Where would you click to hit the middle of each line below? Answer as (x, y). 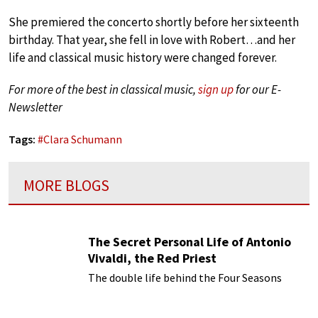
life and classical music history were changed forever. (143, 57)
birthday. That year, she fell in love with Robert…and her (152, 39)
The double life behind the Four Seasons (185, 278)
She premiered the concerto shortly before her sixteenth (154, 22)
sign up (216, 89)
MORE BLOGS (66, 185)
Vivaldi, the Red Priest (152, 258)
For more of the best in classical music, (103, 89)
